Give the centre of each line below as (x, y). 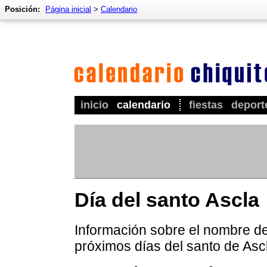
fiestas (206, 105)
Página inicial (68, 9)
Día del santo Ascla (167, 200)
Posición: (22, 9)
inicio (94, 105)
